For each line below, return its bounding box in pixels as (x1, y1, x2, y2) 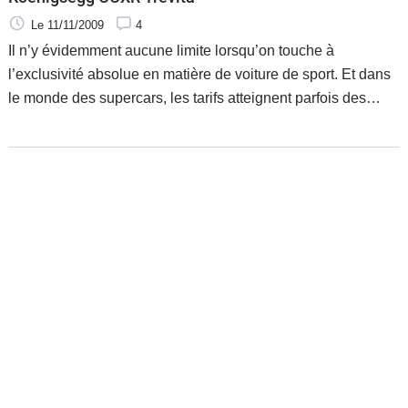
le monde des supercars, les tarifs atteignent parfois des (8, 90, 366, 107)
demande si (8, 138, 84, 154)
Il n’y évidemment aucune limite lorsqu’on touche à (8, 43, 334, 59)
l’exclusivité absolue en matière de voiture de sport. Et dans (8, 66, 391, 83)
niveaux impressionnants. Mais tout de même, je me (8, 114, 342, 130)
